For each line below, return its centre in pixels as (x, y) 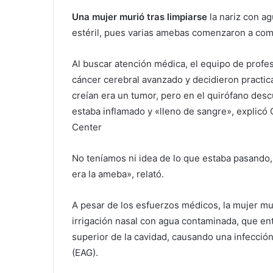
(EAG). (85, 252)
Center (87, 127)
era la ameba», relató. (118, 174)
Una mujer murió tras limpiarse (140, 16)
